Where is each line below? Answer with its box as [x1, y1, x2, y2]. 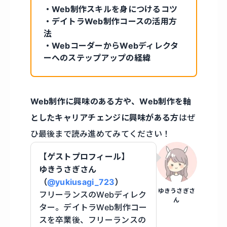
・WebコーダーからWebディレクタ [43, 41, 179, 51]
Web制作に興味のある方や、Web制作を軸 [30, 96, 192, 107]
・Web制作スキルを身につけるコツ [43, 4, 178, 15]
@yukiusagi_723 [47, 177, 115, 187]
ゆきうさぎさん [39, 164, 97, 175]
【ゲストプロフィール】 [39, 152, 130, 162]
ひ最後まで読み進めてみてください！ [30, 129, 171, 139]
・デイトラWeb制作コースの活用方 [43, 16, 177, 27]
